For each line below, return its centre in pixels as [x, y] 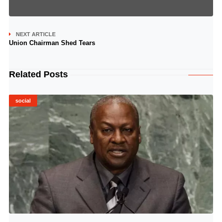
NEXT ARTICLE [35, 34]
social [23, 101]
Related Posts [38, 74]
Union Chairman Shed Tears [52, 43]
